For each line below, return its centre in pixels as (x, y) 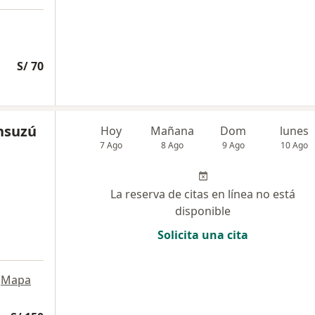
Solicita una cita (203, 235)
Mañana (173, 131)
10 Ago (295, 146)
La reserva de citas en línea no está (203, 194)
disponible (203, 211)
